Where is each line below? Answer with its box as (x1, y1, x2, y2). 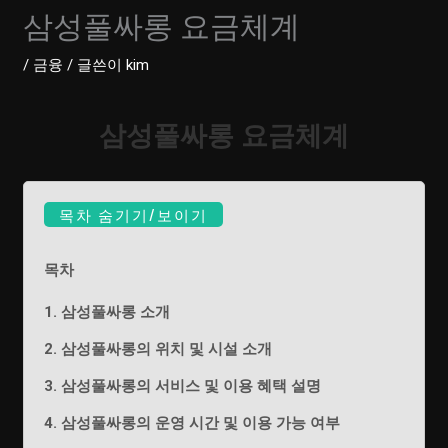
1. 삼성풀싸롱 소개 (44, 303, 171, 322)
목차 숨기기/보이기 (59, 203, 209, 226)
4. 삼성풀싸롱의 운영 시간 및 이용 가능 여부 (44, 414, 341, 433)
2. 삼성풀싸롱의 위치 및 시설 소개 (44, 340, 273, 359)
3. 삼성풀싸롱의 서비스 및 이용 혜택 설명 (44, 377, 322, 396)
